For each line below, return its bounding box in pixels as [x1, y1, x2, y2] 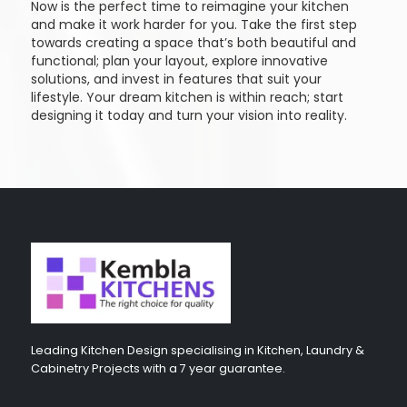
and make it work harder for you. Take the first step [30, 15, 357, 34]
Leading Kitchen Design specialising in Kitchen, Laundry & [30, 342, 364, 359]
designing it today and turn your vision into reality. [30, 106, 347, 124]
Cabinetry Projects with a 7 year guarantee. [30, 361, 285, 377]
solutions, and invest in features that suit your [30, 70, 322, 88]
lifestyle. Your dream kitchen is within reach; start [30, 88, 343, 106]
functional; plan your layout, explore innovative [30, 52, 328, 70]
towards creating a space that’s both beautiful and [30, 34, 356, 52]
